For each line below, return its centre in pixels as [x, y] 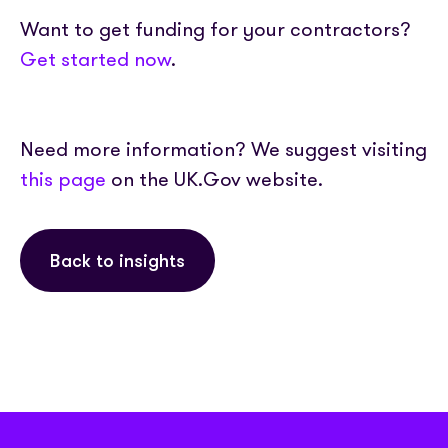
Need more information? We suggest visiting [223, 149]
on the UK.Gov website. [214, 179]
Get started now [95, 59]
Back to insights [117, 262]
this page [63, 179]
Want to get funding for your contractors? [215, 29]
